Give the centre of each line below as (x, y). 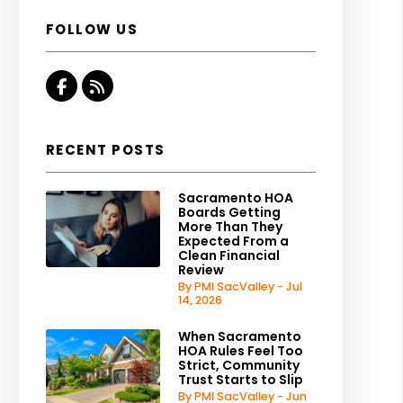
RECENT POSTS (105, 150)
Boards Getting (229, 212)
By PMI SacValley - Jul (240, 287)
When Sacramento (239, 336)
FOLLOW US (92, 29)
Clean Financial (228, 255)
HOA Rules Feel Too (240, 351)
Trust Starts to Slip (240, 380)
